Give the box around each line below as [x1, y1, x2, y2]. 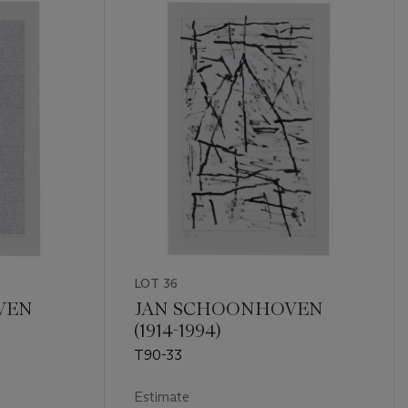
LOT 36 [133, 274, 178, 291]
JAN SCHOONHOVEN [133, 297, 323, 320]
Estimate [133, 387, 189, 405]
